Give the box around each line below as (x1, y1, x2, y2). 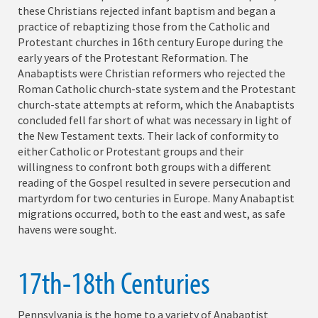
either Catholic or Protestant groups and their (18, 143, 243, 158)
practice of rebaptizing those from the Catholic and (18, 18, 270, 33)
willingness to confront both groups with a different (18, 159, 271, 174)
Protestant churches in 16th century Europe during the (18, 34, 283, 49)
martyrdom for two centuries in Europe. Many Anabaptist (18, 190, 295, 205)
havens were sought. (18, 221, 116, 236)
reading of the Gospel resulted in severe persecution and (18, 175, 290, 190)
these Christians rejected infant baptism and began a (18, 3, 275, 18)
